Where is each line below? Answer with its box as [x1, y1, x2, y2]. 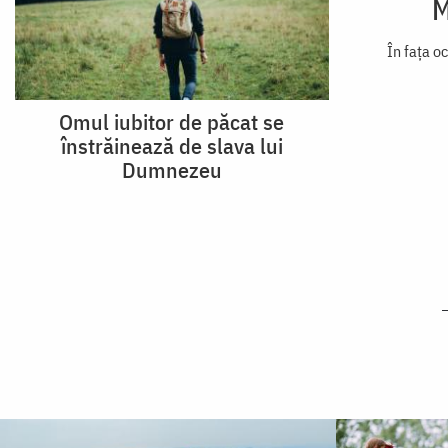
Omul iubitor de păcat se [59, 107, 285, 137]
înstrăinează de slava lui [60, 131, 283, 161]
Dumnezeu [121, 155, 222, 185]
